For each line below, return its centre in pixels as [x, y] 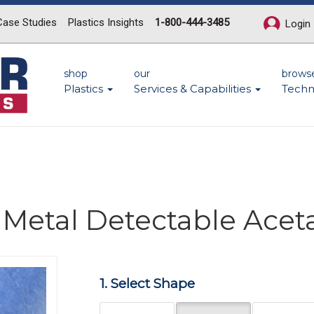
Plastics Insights [106, 22]
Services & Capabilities [194, 89]
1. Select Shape [147, 284]
